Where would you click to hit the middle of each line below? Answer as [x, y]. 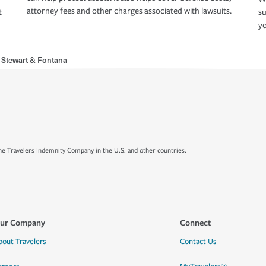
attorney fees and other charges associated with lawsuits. [129, 11]
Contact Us [198, 242]
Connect [195, 222]
